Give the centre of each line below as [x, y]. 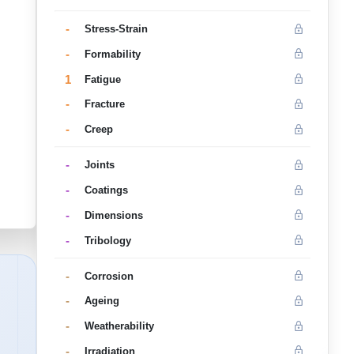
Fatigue [102, 79]
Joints [99, 165]
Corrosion [109, 276]
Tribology [107, 240]
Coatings [106, 190]
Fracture [104, 104]
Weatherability [119, 326]
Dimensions [113, 215]
